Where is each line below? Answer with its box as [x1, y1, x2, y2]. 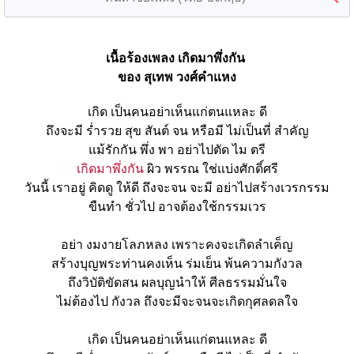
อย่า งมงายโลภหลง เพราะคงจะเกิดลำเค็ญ [61, 236, 293, 252]
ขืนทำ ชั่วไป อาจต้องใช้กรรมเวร [88, 198, 266, 214]
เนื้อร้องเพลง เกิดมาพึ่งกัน [106, 50, 248, 66]
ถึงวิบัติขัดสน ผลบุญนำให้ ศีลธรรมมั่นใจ [67, 274, 287, 290]
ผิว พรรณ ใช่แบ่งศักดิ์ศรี [143, 160, 278, 176]
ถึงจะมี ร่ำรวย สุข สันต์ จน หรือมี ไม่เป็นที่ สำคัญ [45, 122, 309, 138]
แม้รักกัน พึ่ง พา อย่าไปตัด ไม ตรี [88, 141, 265, 157]
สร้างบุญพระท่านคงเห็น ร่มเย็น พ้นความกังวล [51, 255, 303, 271]
